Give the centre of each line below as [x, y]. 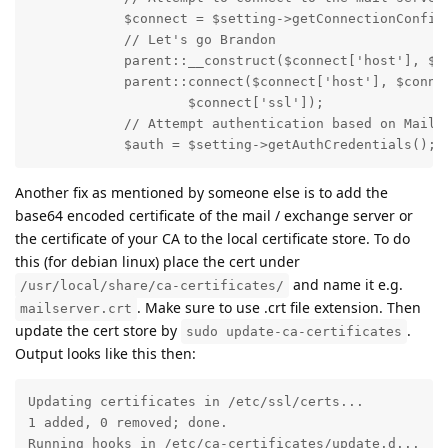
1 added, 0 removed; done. [127, 423]
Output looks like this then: [105, 353]
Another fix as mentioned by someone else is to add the [201, 192]
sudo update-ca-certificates [294, 331]
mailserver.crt [76, 308]
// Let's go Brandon [151, 40]
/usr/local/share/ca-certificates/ [152, 285]
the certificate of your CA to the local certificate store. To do [212, 238]
